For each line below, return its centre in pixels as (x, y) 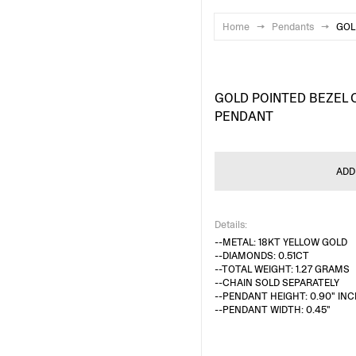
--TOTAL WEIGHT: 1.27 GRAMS (282, 269)
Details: (230, 224)
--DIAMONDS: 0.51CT (261, 255)
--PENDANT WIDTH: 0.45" (272, 310)
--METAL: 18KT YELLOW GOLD (281, 242)
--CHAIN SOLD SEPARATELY (277, 282)
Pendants (293, 27)
